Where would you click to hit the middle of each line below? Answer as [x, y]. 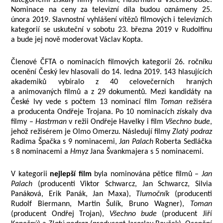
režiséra [199, 102]
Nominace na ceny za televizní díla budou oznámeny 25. [111, 10]
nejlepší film [71, 174]
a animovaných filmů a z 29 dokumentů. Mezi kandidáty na [111, 92]
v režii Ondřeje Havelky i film [116, 122]
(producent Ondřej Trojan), [60, 214]
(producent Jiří [184, 214]
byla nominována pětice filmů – [146, 174]
